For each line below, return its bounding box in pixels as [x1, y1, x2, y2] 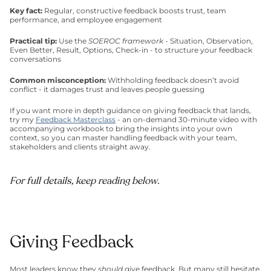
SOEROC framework [88, 36, 163, 45]
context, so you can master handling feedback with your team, [10, 133, 237, 142]
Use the [59, 36, 88, 45]
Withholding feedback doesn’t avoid [108, 76, 239, 85]
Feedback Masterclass [36, 115, 116, 124]
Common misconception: [10, 76, 108, 85]
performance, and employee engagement [10, 15, 162, 24]
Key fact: [10, 6, 44, 15]
